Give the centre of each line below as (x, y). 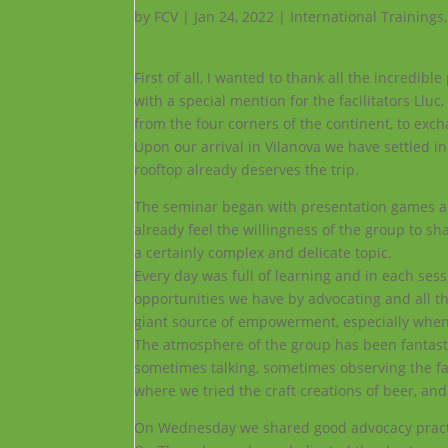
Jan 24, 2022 (234, 16)
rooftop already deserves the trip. (247, 169)
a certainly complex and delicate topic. (263, 252)
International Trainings (367, 16)
